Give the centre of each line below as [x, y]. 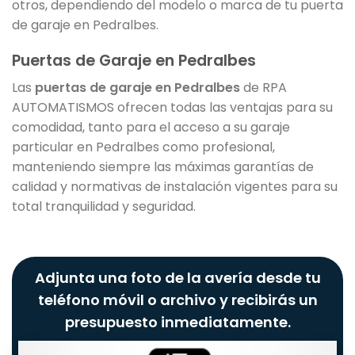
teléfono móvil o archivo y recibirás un [177, 300]
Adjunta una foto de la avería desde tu [177, 278]
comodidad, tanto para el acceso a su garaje [151, 128]
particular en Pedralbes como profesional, [143, 147]
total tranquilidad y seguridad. [104, 207]
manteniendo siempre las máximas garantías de [163, 167]
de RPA [263, 88]
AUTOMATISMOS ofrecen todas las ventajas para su [172, 108]
